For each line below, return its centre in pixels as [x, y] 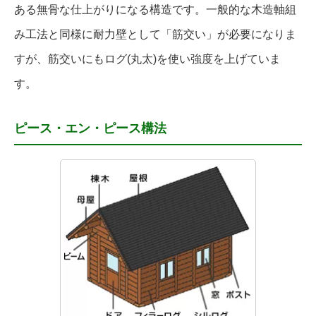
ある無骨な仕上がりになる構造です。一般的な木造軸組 [155, 10]
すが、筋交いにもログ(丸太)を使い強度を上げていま [147, 59]
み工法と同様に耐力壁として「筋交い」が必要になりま [155, 35]
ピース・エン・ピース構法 [90, 129]
